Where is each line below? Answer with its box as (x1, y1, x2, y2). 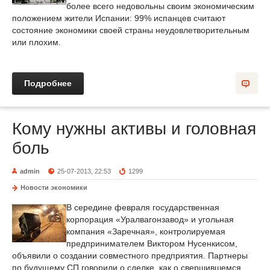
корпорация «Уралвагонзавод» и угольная (66, 215, 234, 224)
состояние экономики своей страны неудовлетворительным (12, 25, 250, 35)
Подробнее (24, 78, 72, 88)
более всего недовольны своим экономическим (66, 1, 254, 11)
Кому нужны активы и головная (12, 119, 256, 138)
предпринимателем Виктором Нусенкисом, (66, 239, 237, 248)
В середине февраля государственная (66, 202, 219, 212)
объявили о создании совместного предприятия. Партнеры (12, 251, 248, 260)
